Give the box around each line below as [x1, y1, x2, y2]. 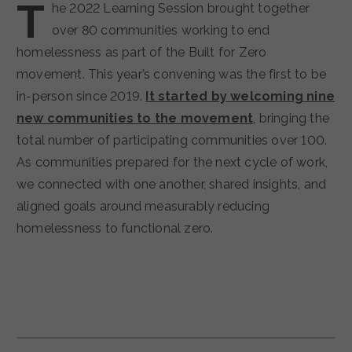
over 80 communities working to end [51, 22, 270, 38]
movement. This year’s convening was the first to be [16, 66, 327, 82]
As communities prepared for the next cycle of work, [16, 154, 328, 170]
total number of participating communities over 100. [16, 132, 328, 148]
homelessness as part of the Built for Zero [16, 44, 267, 60]
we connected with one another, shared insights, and [16, 176, 327, 192]
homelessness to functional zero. [16, 220, 214, 236]
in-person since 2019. [16, 88, 146, 104]
